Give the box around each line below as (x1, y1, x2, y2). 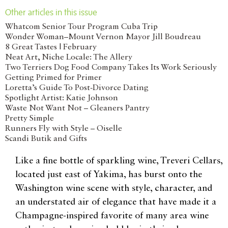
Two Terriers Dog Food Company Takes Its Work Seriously (5, 63, 217, 72)
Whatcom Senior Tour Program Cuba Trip (5, 22, 158, 31)
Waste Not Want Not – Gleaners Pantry (5, 104, 150, 112)
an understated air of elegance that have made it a (15, 197, 216, 207)
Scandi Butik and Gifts (5, 134, 87, 143)
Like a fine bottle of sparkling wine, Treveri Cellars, (15, 156, 222, 165)
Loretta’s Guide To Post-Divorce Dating (5, 83, 149, 92)
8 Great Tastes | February (5, 43, 97, 51)
